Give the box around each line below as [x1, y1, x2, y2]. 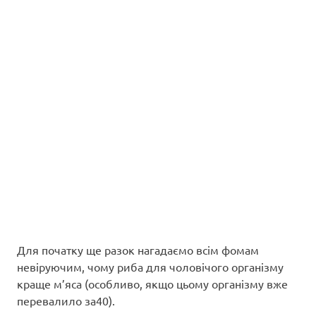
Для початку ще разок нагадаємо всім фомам [17, 242, 259, 257]
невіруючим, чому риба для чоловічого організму [17, 259, 284, 274]
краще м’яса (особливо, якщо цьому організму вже [17, 276, 288, 291]
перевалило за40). [17, 293, 115, 308]
